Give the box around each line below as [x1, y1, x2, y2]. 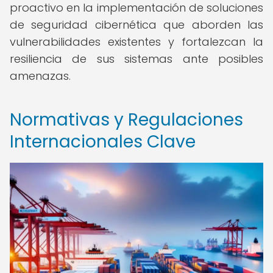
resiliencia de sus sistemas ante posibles [10, 51, 263, 66]
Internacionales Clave [10, 130, 196, 154]
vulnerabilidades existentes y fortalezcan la [10, 34, 263, 49]
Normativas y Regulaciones [10, 108, 243, 132]
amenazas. [10, 68, 71, 83]
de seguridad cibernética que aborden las [10, 17, 263, 32]
